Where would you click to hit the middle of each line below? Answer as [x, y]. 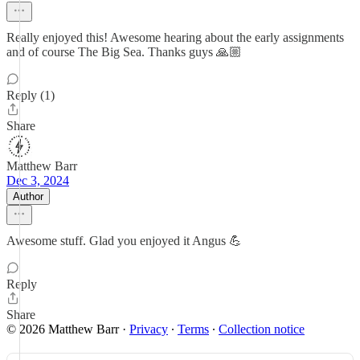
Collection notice [262, 329]
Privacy [149, 329]
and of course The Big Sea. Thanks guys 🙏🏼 [124, 52]
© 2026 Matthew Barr [63, 329]
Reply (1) [31, 95]
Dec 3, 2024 [38, 180]
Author [28, 196]
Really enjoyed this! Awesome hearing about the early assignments [175, 37]
